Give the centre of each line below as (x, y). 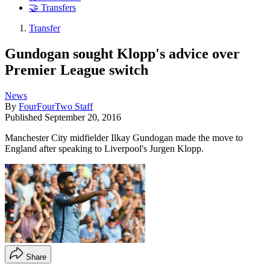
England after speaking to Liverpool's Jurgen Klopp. (104, 148)
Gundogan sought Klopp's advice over (122, 53)
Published (25, 117)
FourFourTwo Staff (56, 106)
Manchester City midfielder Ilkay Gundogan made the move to (124, 137)
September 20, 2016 (83, 117)
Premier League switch (77, 70)
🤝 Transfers (52, 8)
